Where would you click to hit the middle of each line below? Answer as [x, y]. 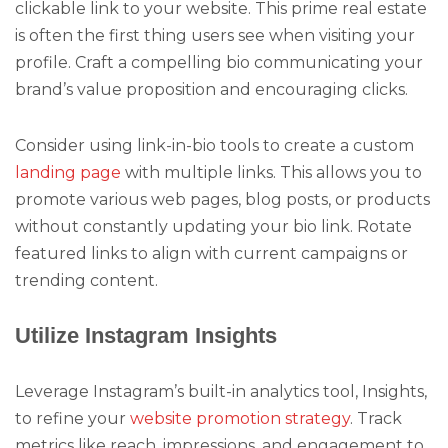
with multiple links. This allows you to [271, 172]
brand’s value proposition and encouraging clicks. [211, 89]
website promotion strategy [240, 419]
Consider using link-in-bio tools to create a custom [214, 145]
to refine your [72, 419]
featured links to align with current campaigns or [211, 253]
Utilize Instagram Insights [146, 336]
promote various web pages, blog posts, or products [222, 199]
